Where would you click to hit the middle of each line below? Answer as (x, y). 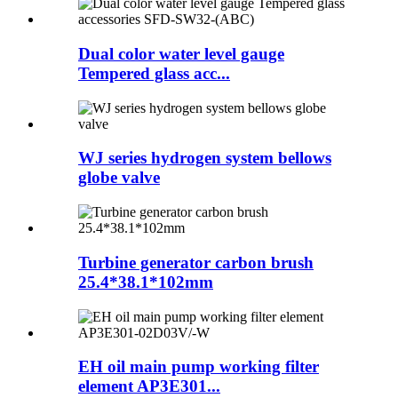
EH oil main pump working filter (199, 367)
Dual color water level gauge (181, 53)
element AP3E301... (149, 386)
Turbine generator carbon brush (196, 262)
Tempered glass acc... (154, 73)
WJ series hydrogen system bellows (205, 158)
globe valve (119, 178)
